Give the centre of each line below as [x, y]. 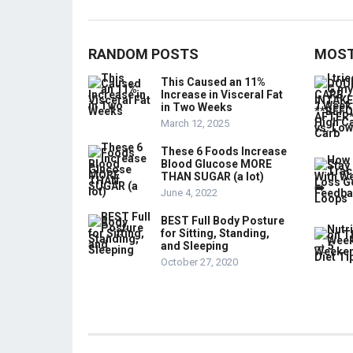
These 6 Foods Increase [224, 151]
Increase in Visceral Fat [222, 95]
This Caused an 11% [213, 82]
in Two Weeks [197, 107]
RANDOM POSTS [143, 54]
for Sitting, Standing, [215, 233]
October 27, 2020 [199, 262]
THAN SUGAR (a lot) [212, 176]
